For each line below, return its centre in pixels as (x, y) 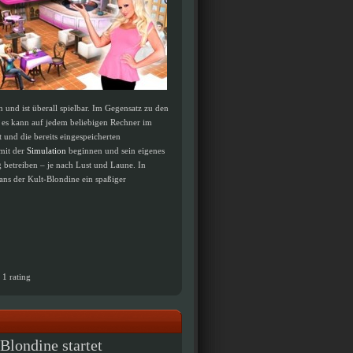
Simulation (46, 150)
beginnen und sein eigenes (115, 150)
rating (19, 277)
